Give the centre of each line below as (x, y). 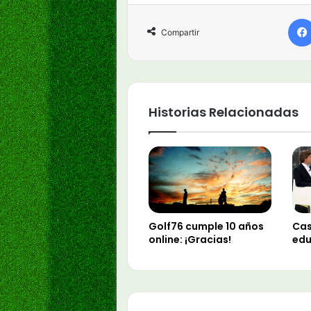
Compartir (180, 33)
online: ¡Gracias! (190, 239)
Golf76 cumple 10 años (206, 226)
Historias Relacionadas (224, 112)
